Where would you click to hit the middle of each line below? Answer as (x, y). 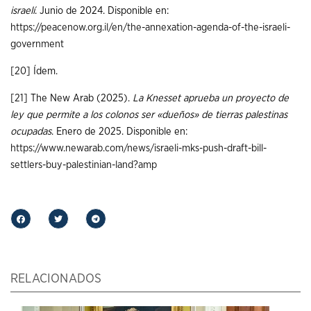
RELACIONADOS (56, 279)
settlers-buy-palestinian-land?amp (84, 165)
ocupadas (31, 131)
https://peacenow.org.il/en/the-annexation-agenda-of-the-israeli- (150, 28)
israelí (23, 11)
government (37, 44)
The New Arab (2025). (80, 98)
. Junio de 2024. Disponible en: (102, 11)
